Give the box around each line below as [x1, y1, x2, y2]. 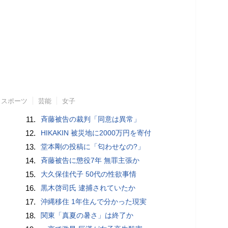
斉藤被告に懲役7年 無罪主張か [41, 156, 140, 164]
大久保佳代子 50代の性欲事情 [41, 170, 137, 178]
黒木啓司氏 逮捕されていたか [41, 184, 136, 192]
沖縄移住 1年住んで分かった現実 [41, 197, 147, 206]
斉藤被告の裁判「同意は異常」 [41, 115, 141, 123]
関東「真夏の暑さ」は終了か [41, 211, 134, 219]
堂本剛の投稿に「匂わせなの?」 [41, 142, 145, 151]
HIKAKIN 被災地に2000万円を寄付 [41, 129, 152, 137]
